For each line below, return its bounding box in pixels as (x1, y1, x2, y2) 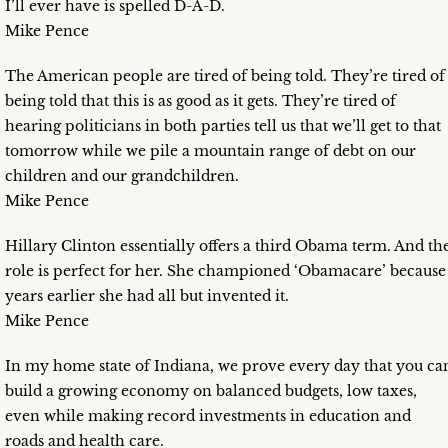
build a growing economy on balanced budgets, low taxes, (5, 382, 417, 401)
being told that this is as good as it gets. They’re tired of (5, 92, 396, 111)
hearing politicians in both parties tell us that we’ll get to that (5, 117, 441, 136)
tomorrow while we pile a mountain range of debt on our (5, 142, 416, 161)
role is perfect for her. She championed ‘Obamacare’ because (5, 262, 446, 281)
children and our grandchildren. (5, 167, 239, 186)
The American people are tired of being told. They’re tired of (5, 67, 445, 86)
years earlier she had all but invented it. (5, 287, 289, 306)
